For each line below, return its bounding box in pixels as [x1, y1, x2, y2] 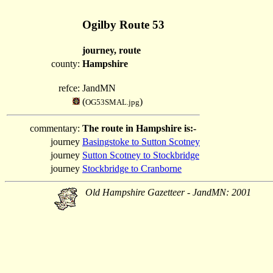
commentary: [30, 123, 80, 133]
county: [51, 58, 80, 69]
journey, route [82, 45, 141, 55]
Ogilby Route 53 [82, 18, 165, 31]
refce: [58, 83, 80, 93]
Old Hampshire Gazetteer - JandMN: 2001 [85, 187, 251, 197]
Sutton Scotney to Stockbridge [82, 150, 199, 160]
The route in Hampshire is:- [82, 123, 196, 133]
